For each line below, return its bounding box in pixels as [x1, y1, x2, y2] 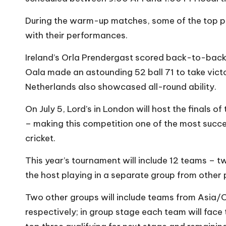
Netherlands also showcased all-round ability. [25, 81, 216, 92]
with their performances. [25, 29, 128, 41]
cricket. [25, 132, 55, 144]
